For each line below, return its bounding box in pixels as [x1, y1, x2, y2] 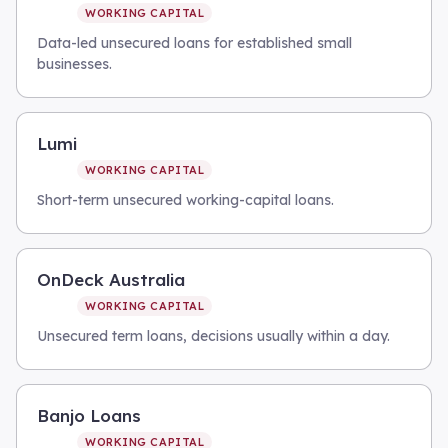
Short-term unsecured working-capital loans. [37, 191, 334, 209]
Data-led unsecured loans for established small [37, 34, 352, 52]
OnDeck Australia [37, 269, 185, 290]
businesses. [37, 55, 112, 73]
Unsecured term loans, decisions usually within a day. [37, 327, 390, 345]
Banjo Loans [37, 405, 141, 426]
